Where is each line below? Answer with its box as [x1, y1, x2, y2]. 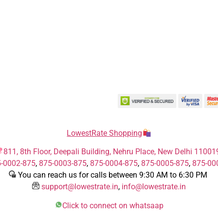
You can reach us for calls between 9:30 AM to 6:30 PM [16, 170, 207, 180]
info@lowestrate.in [122, 182, 186, 192]
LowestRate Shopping [67, 128, 143, 138]
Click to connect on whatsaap [62, 200, 163, 210]
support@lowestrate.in [41, 182, 118, 192]
